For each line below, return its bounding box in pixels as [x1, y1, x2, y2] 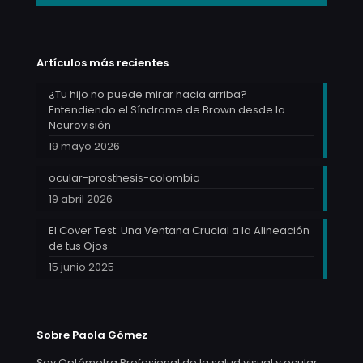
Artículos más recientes [36, 55, 169, 70]
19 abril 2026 [49, 191, 113, 207]
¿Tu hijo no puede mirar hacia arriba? [49, 87, 247, 102]
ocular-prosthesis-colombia [49, 170, 200, 186]
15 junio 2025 [49, 259, 114, 275]
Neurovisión [49, 117, 111, 133]
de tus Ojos [49, 238, 108, 254]
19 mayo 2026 [49, 139, 120, 154]
